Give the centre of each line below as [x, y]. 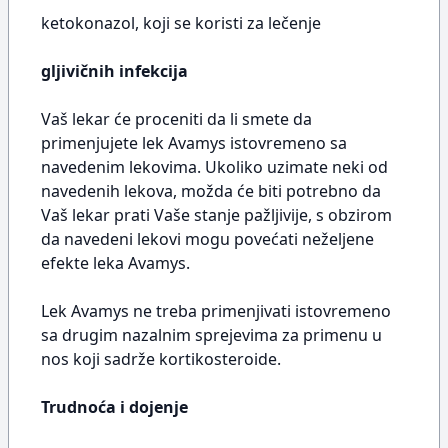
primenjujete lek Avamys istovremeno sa [194, 143]
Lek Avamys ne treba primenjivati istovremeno [216, 311]
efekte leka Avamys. [115, 263]
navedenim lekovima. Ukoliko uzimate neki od [214, 167]
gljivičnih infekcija [114, 71]
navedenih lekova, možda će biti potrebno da [211, 191]
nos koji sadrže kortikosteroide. [161, 359]
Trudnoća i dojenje [114, 407]
